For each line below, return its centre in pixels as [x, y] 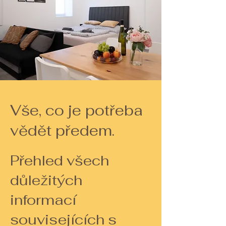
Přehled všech [60, 160]
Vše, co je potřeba [76, 110]
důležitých [46, 180]
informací [43, 200]
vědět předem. [62, 130]
